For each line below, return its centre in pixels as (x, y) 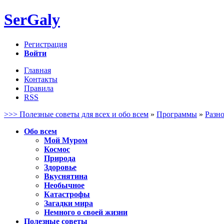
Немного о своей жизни (86, 212)
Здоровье (60, 167)
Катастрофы (67, 194)
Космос (57, 149)
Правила (39, 88)
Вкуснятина (66, 176)
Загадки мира (68, 203)
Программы (177, 114)
